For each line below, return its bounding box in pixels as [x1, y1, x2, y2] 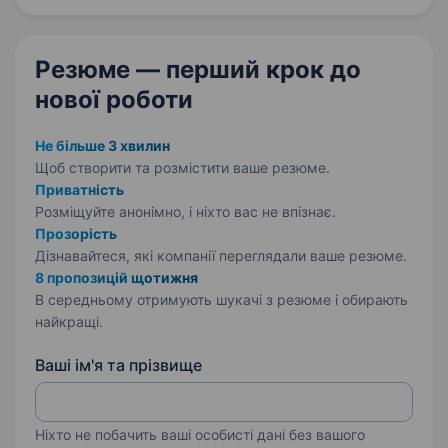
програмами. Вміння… [142, 9, 208, 29]
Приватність [35, 181, 124, 198]
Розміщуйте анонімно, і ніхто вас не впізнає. [35, 203, 336, 220]
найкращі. [35, 313, 103, 330]
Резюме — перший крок [35, 55, 330, 84]
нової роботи [35, 85, 193, 114]
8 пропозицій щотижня [35, 269, 198, 286]
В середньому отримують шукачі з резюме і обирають [35, 291, 408, 308]
